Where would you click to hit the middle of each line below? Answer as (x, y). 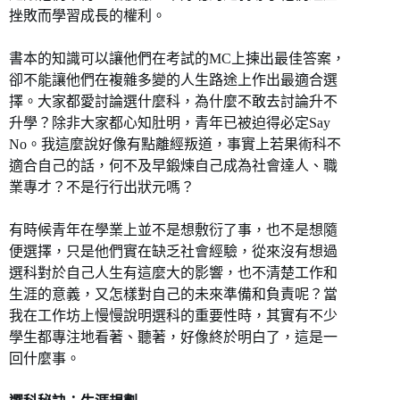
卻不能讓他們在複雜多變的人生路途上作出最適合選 (173, 79)
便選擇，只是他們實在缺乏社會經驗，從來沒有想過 (173, 251)
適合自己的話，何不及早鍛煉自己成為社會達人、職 (173, 165)
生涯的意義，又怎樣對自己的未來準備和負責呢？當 (173, 294)
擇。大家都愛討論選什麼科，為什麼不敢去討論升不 (173, 101)
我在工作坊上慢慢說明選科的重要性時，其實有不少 (173, 315)
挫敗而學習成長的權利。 (87, 15)
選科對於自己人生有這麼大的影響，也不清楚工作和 (173, 272)
